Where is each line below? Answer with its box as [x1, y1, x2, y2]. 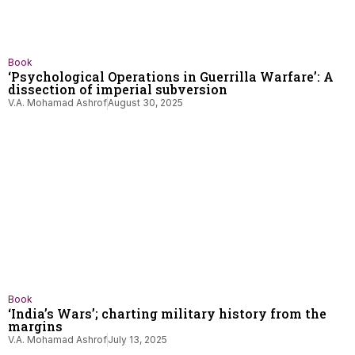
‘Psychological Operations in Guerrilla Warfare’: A [8, 68, 334, 85]
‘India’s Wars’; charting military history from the [8, 305, 326, 322]
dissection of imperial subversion [8, 81, 227, 97]
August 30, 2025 [108, 97, 183, 109]
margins [8, 318, 63, 334]
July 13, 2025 [108, 334, 167, 345]
